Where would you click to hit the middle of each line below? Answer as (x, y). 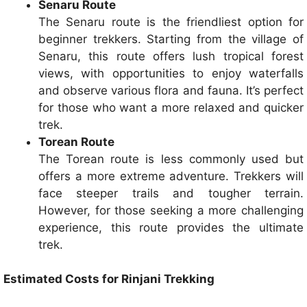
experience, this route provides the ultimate (171, 227)
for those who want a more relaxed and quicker (171, 107)
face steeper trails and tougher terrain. (171, 193)
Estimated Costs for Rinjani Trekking (109, 279)
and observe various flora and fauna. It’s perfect (171, 90)
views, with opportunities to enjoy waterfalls (171, 73)
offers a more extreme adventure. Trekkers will (171, 176)
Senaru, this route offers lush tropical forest (171, 56)
